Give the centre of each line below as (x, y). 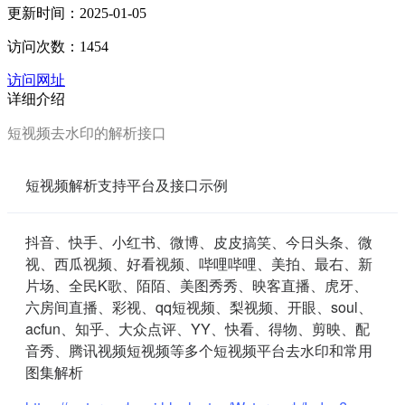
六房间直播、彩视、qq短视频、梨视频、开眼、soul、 (199, 306)
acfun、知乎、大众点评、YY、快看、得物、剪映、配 (198, 328)
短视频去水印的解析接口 (87, 132)
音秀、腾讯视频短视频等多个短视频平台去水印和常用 (199, 350)
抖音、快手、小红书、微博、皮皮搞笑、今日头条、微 (199, 241)
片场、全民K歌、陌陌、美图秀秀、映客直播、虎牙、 (197, 285)
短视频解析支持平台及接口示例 (127, 184)
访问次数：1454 (58, 46)
